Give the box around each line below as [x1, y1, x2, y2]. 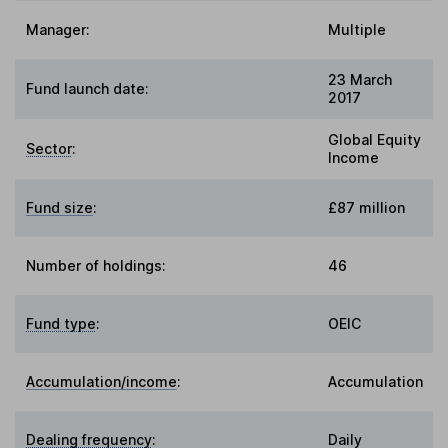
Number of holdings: [26, 257, 167, 275]
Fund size [26, 199, 94, 217]
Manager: [26, 21, 91, 39]
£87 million [328, 199, 405, 217]
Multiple [328, 21, 386, 39]
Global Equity [328, 131, 421, 149]
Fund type [26, 315, 97, 333]
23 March [328, 71, 392, 89]
